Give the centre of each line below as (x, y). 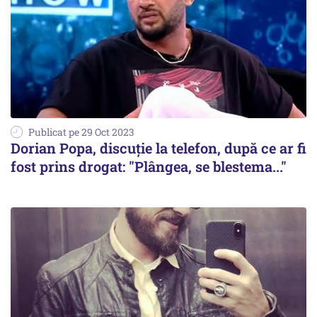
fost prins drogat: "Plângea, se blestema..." (149, 166)
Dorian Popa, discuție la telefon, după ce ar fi (158, 148)
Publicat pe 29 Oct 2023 (81, 132)
